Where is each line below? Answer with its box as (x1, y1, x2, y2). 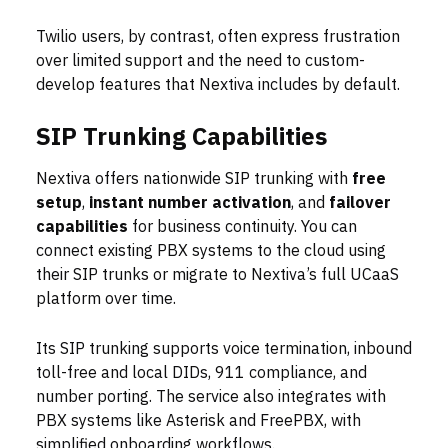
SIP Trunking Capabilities (36, 119, 327, 156)
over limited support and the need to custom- (36, 49, 365, 74)
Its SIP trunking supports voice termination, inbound (36, 337, 412, 362)
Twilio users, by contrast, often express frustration (36, 25, 400, 50)
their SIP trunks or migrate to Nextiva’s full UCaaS (36, 263, 399, 288)
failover (329, 191, 391, 216)
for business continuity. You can (128, 215, 357, 240)
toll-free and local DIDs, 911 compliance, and (36, 361, 367, 386)
